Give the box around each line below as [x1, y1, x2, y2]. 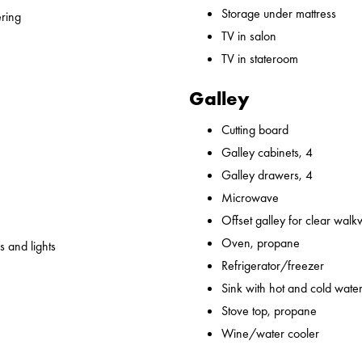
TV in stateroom [221, 50, 298, 68]
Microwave [221, 189, 279, 207]
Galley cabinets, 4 [221, 144, 313, 162]
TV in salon [221, 27, 276, 45]
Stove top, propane [221, 302, 317, 320]
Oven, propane [221, 234, 300, 252]
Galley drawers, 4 [221, 166, 313, 184]
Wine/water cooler [221, 325, 319, 343]
